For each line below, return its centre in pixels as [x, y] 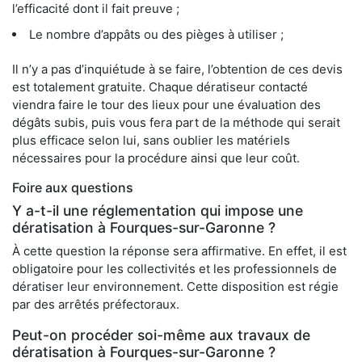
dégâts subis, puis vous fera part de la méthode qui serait [176, 123]
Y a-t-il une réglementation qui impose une [158, 211]
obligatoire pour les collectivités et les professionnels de [175, 269]
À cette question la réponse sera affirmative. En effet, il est [179, 251]
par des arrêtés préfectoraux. [96, 305]
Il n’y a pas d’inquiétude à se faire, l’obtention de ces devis [177, 69]
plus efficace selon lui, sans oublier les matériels [151, 141]
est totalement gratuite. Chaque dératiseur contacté [160, 87]
